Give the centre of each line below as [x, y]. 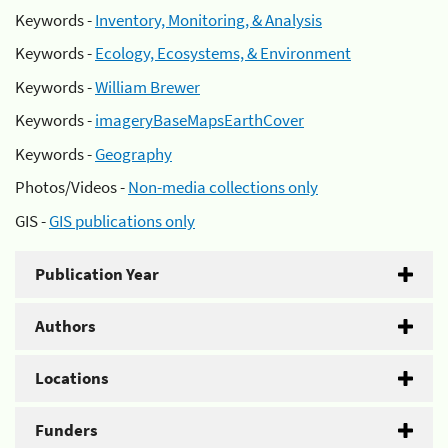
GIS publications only [122, 220]
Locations [72, 377]
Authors [65, 325]
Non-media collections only [223, 187]
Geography [133, 153]
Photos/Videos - [71, 187]
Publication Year [97, 273]
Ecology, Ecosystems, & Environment [223, 53]
